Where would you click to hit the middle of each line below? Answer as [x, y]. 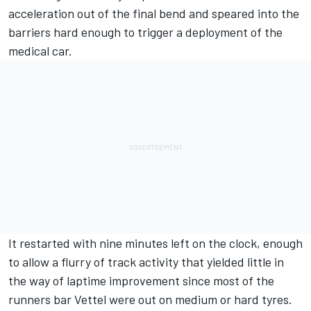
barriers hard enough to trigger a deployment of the [145, 32]
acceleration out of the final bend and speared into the [154, 14]
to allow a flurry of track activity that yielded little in [146, 262]
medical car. [40, 51]
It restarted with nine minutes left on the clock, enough [155, 243]
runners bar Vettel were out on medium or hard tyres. [150, 300]
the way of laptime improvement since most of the [141, 281]
